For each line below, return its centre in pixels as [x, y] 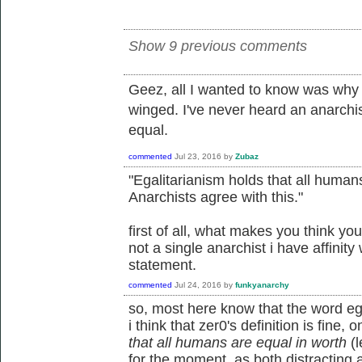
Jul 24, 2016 [198, 285]
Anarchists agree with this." [216, 197]
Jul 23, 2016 [198, 157]
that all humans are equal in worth [238, 343]
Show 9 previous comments [218, 46]
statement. [162, 265]
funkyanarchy [262, 285]
